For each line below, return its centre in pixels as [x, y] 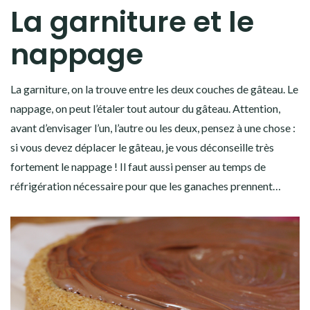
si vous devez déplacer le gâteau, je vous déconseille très [142, 147]
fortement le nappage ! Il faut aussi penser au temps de [138, 166]
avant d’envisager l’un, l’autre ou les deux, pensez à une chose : [153, 127]
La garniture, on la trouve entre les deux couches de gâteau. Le [154, 89]
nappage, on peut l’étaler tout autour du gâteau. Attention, [145, 108]
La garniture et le [132, 21]
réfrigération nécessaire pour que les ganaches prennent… [146, 185]
